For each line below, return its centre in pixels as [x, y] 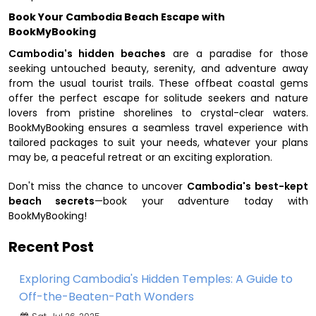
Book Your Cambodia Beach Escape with [116, 17]
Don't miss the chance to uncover [97, 186]
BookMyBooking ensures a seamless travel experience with [158, 127]
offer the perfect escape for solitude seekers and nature [158, 98]
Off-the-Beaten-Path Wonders [106, 296]
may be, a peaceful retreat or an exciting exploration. [140, 157]
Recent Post [51, 247]
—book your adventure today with [201, 201]
